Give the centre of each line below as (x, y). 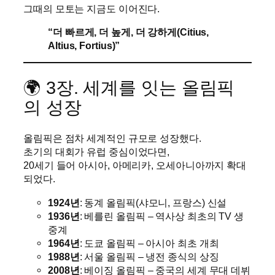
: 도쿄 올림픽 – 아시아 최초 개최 (149, 243)
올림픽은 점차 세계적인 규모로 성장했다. (112, 138)
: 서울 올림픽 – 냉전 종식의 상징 (149, 256)
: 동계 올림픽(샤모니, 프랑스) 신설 (153, 202)
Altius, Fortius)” (84, 45)
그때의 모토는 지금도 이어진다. (92, 8)
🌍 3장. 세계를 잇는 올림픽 (129, 87)
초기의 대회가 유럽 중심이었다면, (97, 152)
